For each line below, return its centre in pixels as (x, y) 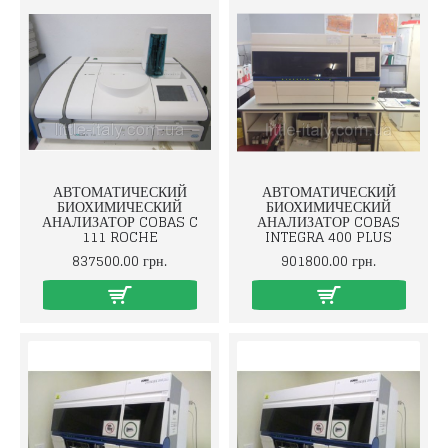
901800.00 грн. (328, 260)
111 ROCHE (119, 236)
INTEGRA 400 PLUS (328, 236)
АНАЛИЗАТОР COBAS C (119, 221)
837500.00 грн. (119, 260)
